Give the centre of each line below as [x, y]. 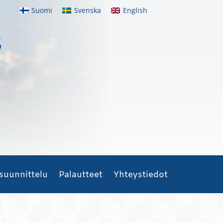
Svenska [88, 10]
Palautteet [81, 175]
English [135, 10]
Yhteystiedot [141, 175]
